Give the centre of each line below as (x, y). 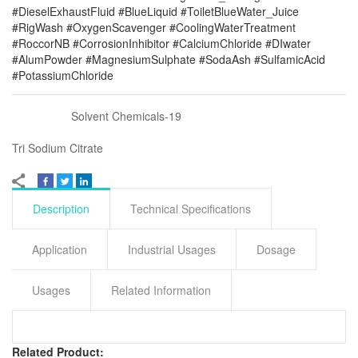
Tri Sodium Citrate (58, 147)
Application (60, 249)
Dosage (276, 249)
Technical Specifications (191, 208)
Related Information (161, 290)
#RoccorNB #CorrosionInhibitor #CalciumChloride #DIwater (161, 43)
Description (61, 208)
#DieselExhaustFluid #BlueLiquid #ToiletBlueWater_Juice (155, 11)
